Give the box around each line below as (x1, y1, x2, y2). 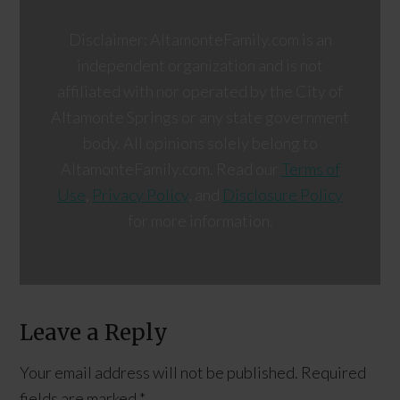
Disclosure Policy (222, 185, 343, 205)
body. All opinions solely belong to (82, 133, 318, 154)
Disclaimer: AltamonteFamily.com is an (68, 29, 332, 50)
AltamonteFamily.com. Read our (60, 159, 281, 179)
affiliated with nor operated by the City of (57, 81, 343, 102)
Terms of (280, 159, 340, 179)
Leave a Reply (20, 318, 169, 346)
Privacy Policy (92, 185, 188, 205)
